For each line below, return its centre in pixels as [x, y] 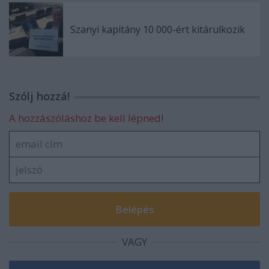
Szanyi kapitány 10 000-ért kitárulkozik [158, 29]
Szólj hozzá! [39, 96]
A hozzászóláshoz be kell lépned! [86, 118]
